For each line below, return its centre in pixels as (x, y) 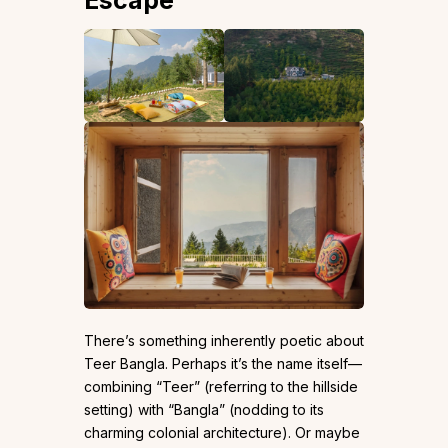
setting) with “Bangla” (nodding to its (204, 409)
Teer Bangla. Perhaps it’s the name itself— (223, 363)
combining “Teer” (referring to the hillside (221, 386)
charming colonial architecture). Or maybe (222, 432)
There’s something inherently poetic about (224, 340)
